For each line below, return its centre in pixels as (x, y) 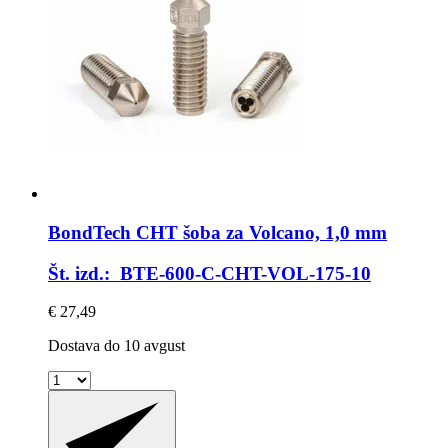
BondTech (89, 232)
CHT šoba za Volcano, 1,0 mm (259, 232)
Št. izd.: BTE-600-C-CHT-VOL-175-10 (209, 273)
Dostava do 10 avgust (116, 346)
